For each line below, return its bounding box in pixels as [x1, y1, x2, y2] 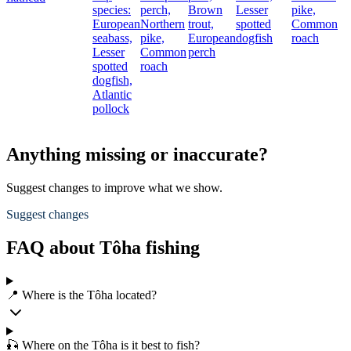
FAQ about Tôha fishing [6, 237, 200, 259]
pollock [92, 102, 129, 116]
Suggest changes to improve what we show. [6, 181, 223, 195]
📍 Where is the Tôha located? [6, 288, 157, 302]
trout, [188, 17, 214, 31]
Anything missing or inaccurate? [6, 144, 268, 165]
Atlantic [92, 88, 132, 102]
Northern [140, 17, 185, 31]
